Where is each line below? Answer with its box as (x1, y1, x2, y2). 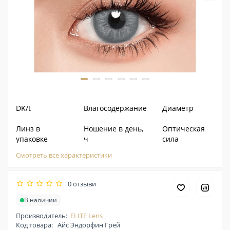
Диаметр (162, 103, 194, 113)
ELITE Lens (70, 211, 103, 220)
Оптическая (162, 124, 205, 133)
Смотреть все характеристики (16, 150, 112, 160)
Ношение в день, (83, 124, 143, 133)
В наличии (24, 196, 57, 204)
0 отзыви (65, 179, 96, 188)
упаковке (16, 134, 48, 144)
